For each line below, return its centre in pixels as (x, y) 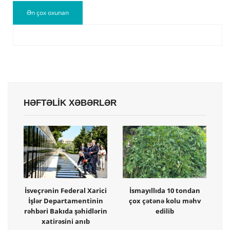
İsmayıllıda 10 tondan (165, 190)
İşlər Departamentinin (65, 200)
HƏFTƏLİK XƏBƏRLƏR (70, 103)
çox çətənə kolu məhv (165, 200)
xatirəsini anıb (65, 221)
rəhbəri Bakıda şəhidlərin (65, 211)
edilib (165, 211)
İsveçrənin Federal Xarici (65, 190)
